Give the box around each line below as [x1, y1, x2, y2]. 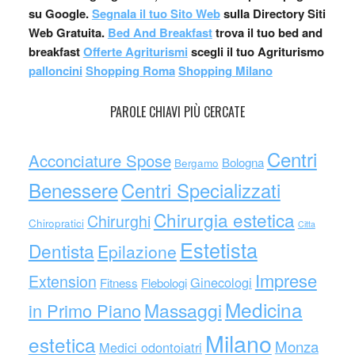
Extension [28, 269, 97, 292]
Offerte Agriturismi [82, 43, 188, 60]
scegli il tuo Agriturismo [187, 43, 324, 60]
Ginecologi [189, 273, 252, 292]
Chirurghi [86, 209, 151, 232]
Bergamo [174, 155, 219, 170]
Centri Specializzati [120, 177, 281, 204]
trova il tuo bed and [212, 24, 323, 41]
